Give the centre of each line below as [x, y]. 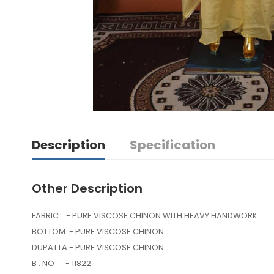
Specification [172, 145]
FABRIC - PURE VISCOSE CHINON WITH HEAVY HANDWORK [145, 216]
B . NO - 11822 [61, 264]
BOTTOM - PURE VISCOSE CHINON [98, 232]
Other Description [87, 189]
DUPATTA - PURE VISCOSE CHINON [99, 248]
